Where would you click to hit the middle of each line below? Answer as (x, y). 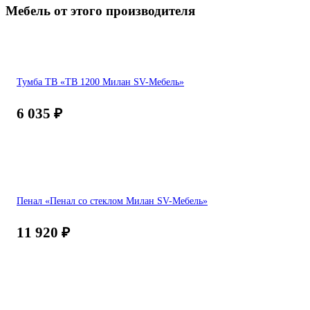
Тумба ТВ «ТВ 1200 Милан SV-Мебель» (100, 81)
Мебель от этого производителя (100, 11)
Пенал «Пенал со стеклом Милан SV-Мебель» (112, 201)
